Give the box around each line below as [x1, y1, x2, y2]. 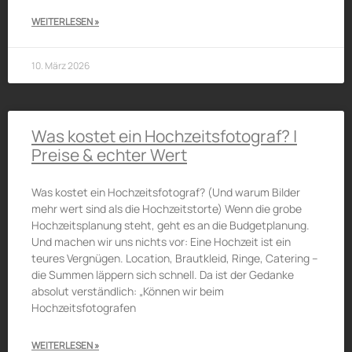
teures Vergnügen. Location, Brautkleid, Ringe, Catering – [31, 251, 318, 266]
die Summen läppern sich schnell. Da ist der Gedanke [31, 267, 294, 282]
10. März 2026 [31, 59, 90, 72]
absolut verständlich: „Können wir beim [31, 284, 224, 299]
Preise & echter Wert [31, 144, 187, 166]
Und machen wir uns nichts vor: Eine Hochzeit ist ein [31, 234, 291, 249]
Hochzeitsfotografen [31, 300, 136, 315]
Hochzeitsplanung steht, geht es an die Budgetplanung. [31, 218, 310, 233]
